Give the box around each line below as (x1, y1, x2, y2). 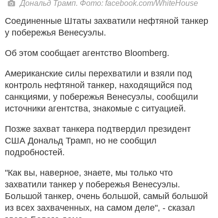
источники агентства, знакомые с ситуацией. (5, 104, 186, 114)
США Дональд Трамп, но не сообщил (5, 136, 157, 146)
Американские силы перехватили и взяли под (5, 69, 192, 79)
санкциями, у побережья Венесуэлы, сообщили (5, 92, 198, 102)
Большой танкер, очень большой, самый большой (5, 191, 208, 201)
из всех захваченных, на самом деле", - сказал (5, 203, 195, 213)
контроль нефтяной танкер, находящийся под (5, 80, 192, 91)
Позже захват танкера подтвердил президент (5, 124, 191, 134)
